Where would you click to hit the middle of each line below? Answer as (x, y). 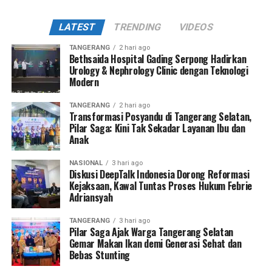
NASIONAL (86, 163)
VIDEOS (196, 27)
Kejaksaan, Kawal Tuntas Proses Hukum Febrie (160, 185)
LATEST (77, 27)
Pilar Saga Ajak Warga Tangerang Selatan (151, 232)
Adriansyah (91, 197)
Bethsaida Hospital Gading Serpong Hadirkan (158, 59)
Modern (84, 82)
